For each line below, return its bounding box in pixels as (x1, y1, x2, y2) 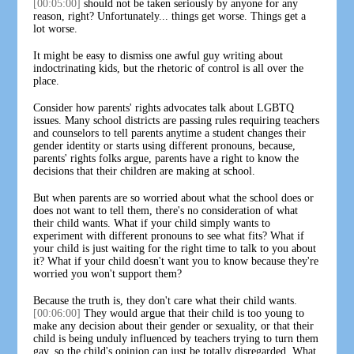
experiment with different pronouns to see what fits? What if (33, 229, 305, 242)
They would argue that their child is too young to (81, 307, 305, 319)
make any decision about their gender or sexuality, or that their (33, 319, 314, 332)
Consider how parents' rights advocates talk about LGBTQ (33, 101, 295, 114)
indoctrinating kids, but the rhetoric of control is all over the (33, 62, 304, 74)
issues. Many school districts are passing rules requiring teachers (33, 114, 320, 126)
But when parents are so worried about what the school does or (33, 191, 314, 204)
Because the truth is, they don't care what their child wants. (33, 294, 298, 307)
